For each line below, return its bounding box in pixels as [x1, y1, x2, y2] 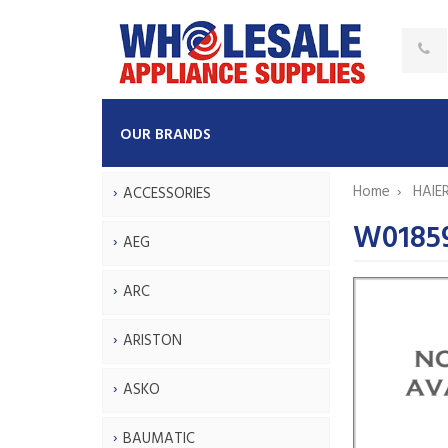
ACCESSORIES [123, 181, 211, 206]
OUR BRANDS [120, 122, 211, 147]
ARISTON [123, 328, 182, 353]
